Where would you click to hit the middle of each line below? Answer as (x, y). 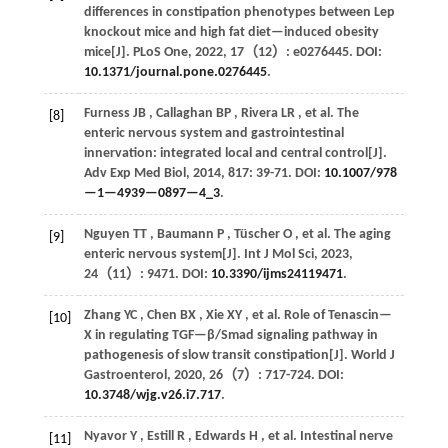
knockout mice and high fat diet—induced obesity (231, 32)
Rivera (259, 113)
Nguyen (106, 234)
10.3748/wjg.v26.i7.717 (152, 395)
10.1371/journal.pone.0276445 (175, 72)
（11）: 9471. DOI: (154, 274)
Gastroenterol (125, 375)
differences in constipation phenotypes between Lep (239, 12)
